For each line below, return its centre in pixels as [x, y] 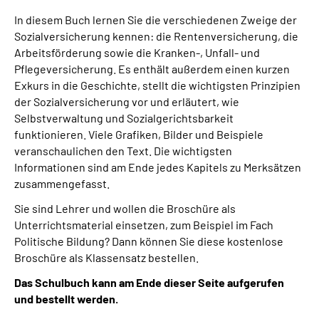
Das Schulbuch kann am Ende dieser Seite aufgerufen [149, 282]
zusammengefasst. [62, 183]
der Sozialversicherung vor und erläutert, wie [127, 101]
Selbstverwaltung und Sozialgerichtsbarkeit [124, 118]
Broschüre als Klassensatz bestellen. [106, 257]
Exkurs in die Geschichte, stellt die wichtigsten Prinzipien [157, 85]
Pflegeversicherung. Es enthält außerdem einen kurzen [152, 69]
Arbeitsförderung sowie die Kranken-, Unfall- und [137, 52]
